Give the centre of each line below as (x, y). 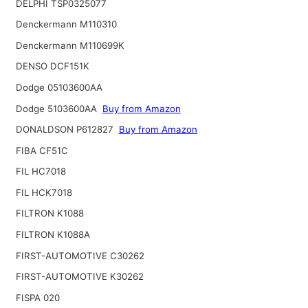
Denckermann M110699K (70, 45)
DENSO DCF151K (52, 66)
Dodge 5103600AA (57, 108)
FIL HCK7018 (44, 192)
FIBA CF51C (42, 150)
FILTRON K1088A (53, 235)
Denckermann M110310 (66, 24)
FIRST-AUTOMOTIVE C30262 (80, 255)
